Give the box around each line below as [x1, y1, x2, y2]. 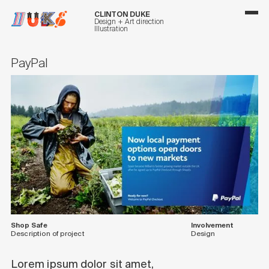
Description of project [10, 229, 85, 237]
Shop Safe [10, 221, 47, 229]
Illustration [94, 24, 128, 32]
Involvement [190, 221, 234, 229]
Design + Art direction [94, 17, 165, 25]
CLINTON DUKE [94, 10, 151, 18]
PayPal [10, 56, 48, 70]
